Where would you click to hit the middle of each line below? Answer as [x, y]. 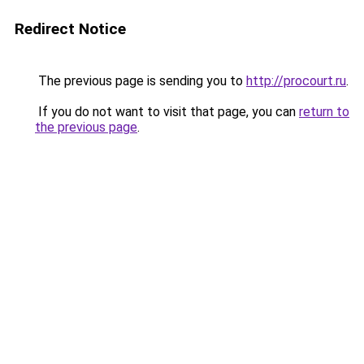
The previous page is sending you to [141, 81]
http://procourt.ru [296, 81]
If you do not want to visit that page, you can [167, 112]
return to [324, 112]
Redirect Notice [70, 29]
